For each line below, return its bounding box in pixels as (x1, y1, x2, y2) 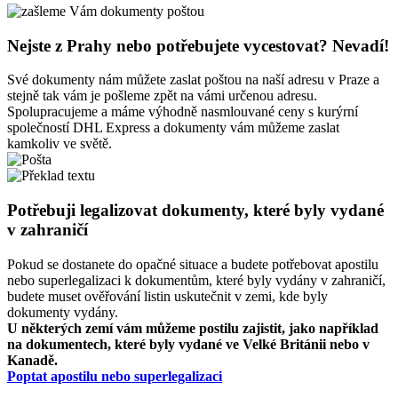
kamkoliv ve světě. (7, 136, 112, 152)
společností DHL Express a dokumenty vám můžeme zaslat (7, 120, 339, 136)
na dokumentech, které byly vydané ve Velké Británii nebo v (7, 336, 370, 352)
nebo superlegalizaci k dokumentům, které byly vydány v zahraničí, (7, 272, 386, 288)
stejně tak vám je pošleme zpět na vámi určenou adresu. (7, 88, 317, 104)
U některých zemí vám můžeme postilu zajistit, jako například (7, 320, 378, 336)
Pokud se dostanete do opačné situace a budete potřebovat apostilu (7, 256, 378, 272)
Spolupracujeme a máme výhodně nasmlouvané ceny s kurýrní (7, 104, 358, 120)
